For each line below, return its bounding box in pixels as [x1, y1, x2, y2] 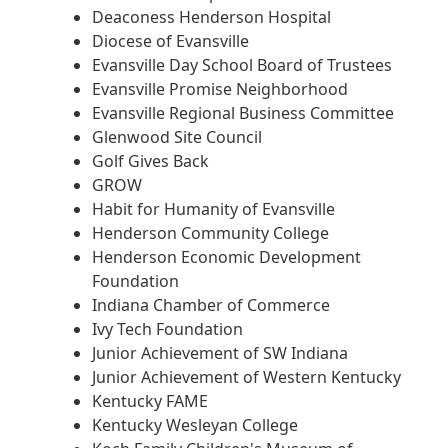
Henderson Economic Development [92, 246, 361, 269]
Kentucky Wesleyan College [92, 414, 298, 437]
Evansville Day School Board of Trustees [92, 54, 392, 77]
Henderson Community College [92, 222, 329, 245]
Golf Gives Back [92, 150, 209, 173]
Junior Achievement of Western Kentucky [92, 366, 401, 389]
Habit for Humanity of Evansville [92, 198, 335, 221]
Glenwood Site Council [92, 126, 262, 149]
